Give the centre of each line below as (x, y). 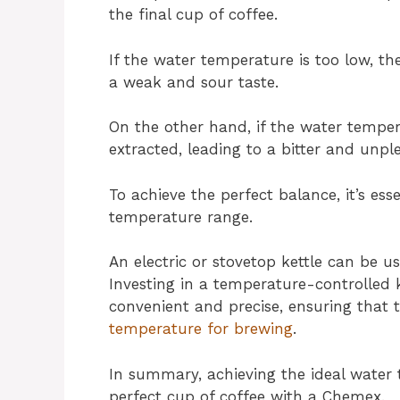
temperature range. (181, 217)
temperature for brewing (201, 329)
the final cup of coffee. (193, 14)
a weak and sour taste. (194, 82)
